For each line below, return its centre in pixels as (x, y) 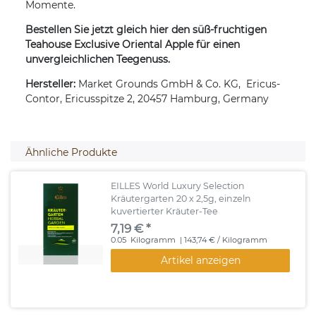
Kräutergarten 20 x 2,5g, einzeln (181, 198)
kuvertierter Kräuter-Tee (165, 211)
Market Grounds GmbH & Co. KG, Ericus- (179, 84)
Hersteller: (52, 84)
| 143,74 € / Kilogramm (223, 239)
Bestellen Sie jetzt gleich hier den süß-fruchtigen (146, 30)
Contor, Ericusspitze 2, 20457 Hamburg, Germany (147, 99)
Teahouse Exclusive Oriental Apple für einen (133, 45)
